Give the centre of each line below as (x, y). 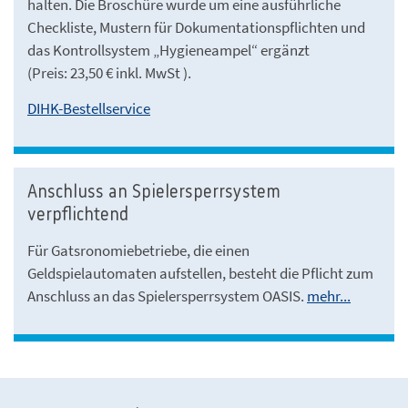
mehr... (329, 296)
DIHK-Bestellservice (89, 108)
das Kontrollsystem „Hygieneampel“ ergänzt (168, 50)
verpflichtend (78, 215)
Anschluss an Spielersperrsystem (154, 192)
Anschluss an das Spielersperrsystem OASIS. (167, 296)
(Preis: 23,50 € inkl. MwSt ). (109, 72)
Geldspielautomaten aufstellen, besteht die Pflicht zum (200, 273)
